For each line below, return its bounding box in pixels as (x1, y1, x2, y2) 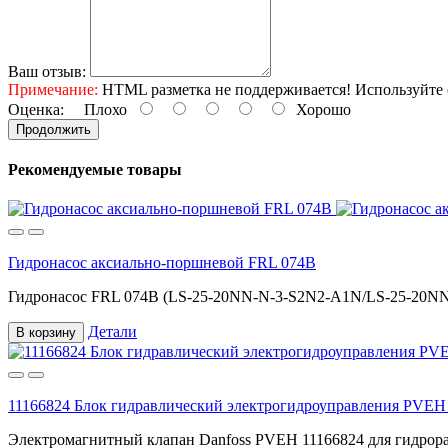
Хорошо (288, 100, 351, 118)
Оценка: (8, 100, 64, 118)
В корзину (16, 325, 76, 341)
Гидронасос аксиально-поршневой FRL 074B (8, 254, 316, 272)
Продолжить (16, 121, 91, 137)
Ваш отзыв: (8, 62, 86, 80)
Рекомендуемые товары (8, 161, 182, 179)
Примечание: (8, 80, 98, 98)
